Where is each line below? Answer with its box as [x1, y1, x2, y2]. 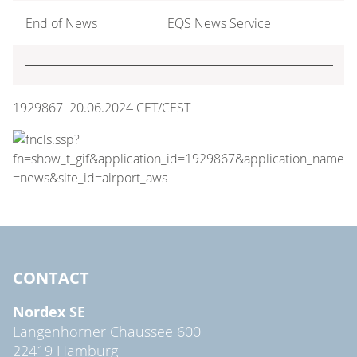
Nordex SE [13, 301, 85, 322]
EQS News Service [167, 14, 271, 32]
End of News [25, 14, 97, 32]
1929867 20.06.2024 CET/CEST [13, 98, 190, 116]
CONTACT [13, 266, 89, 288]
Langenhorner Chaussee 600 [13, 321, 201, 341]
